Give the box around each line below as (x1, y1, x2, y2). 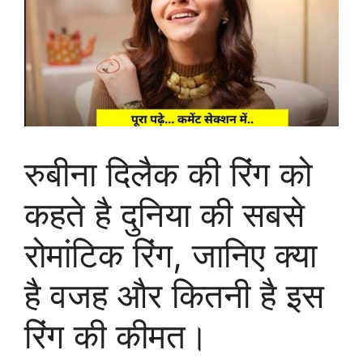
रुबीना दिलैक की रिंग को (24, 152, 312, 194)
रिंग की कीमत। (24, 314, 208, 357)
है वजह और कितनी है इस (24, 274, 324, 316)
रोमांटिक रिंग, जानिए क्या (24, 233, 317, 275)
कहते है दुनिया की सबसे (24, 193, 305, 235)
